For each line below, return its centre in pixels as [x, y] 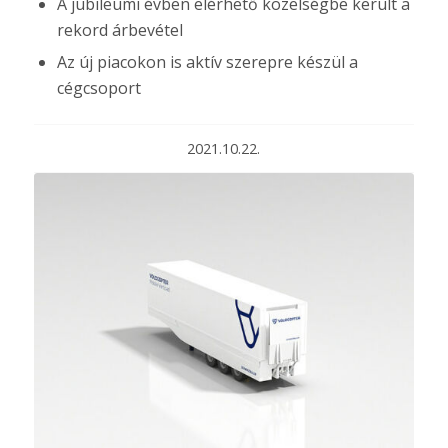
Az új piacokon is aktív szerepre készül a [207, 61]
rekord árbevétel [119, 29]
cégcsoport [98, 87]
